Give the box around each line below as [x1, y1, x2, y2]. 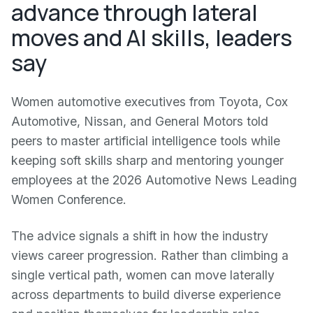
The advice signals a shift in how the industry [11, 228, 268, 243]
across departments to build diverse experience [11, 287, 281, 302]
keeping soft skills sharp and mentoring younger [11, 153, 284, 168]
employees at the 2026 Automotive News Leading [11, 173, 297, 187]
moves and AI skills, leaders [11, 22, 292, 53]
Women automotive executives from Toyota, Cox [11, 94, 288, 109]
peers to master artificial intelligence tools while [11, 133, 280, 148]
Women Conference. [11, 192, 126, 207]
